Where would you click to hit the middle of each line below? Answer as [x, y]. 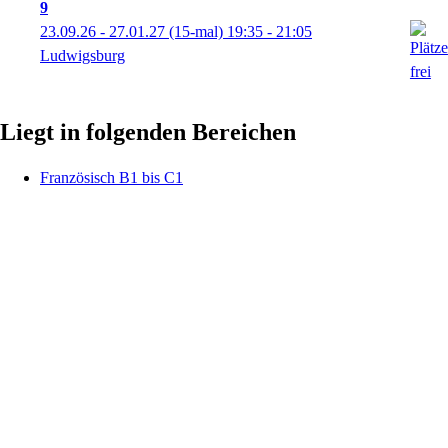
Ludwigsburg [82, 55]
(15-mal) [196, 31]
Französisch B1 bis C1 [111, 177]
